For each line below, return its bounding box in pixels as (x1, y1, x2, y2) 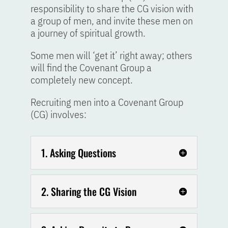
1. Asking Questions (41, 145, 116, 160)
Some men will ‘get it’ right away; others (30, 48, 192, 62)
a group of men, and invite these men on (30, 13, 193, 27)
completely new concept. (30, 72, 133, 87)
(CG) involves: (30, 107, 87, 121)
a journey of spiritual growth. (30, 25, 146, 40)
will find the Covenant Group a (30, 60, 152, 74)
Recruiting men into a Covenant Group (30, 95, 183, 109)
